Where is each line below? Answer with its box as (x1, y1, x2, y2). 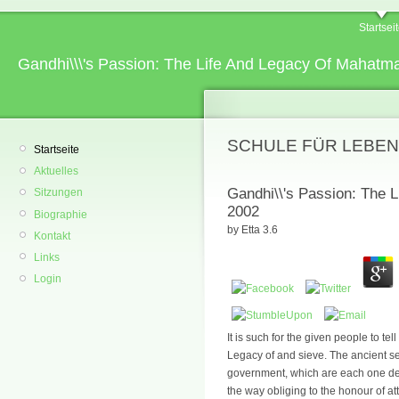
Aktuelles (34, 165, 78, 178)
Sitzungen (34, 186, 83, 199)
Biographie (34, 208, 87, 221)
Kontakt (34, 229, 70, 242)
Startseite (34, 143, 79, 156)
